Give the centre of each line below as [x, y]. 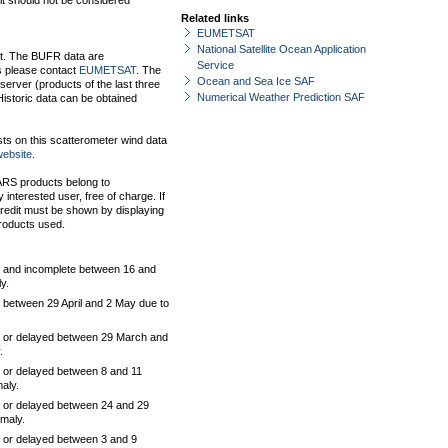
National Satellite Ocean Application [281, 49]
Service [215, 65]
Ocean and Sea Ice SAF [256, 81]
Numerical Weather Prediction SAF [281, 97]
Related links [215, 18]
